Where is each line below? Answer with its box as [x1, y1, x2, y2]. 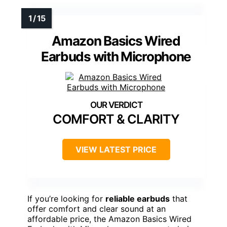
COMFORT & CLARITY [53, 111, 179, 127]
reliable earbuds [105, 194, 170, 204]
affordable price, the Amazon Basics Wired [27, 214, 192, 224]
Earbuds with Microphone [41, 49, 192, 65]
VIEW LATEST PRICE [75, 144, 157, 155]
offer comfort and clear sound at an [27, 204, 166, 214]
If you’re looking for [27, 194, 105, 204]
